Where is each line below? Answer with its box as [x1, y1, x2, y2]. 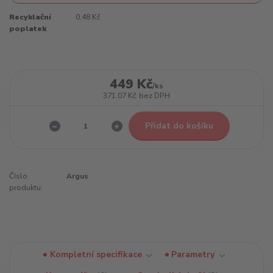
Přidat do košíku [144, 119, 213, 132]
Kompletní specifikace [49, 249, 142, 261]
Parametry [171, 249, 215, 261]
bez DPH [138, 90, 170, 101]
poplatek [9, 23, 46, 34]
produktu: [9, 183, 43, 193]
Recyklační [9, 12, 51, 22]
